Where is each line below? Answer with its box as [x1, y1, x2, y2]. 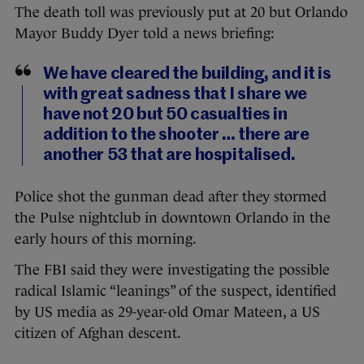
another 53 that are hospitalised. [43, 146, 296, 164]
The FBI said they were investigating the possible [15, 261, 330, 278]
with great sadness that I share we [43, 85, 307, 103]
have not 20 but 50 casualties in [43, 106, 288, 123]
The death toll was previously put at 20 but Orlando [15, 3, 348, 20]
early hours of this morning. [15, 230, 197, 247]
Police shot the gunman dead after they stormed [15, 188, 327, 205]
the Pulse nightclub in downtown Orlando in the [15, 209, 331, 226]
